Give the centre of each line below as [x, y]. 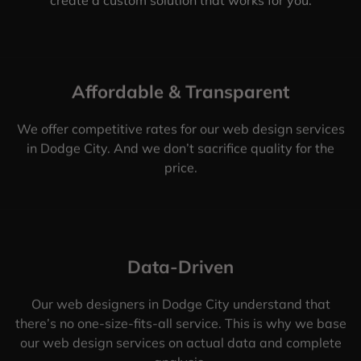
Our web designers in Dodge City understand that [180, 304]
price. [180, 167]
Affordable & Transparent [180, 91]
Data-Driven [180, 267]
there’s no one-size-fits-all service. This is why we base [180, 324]
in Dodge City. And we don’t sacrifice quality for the [180, 148]
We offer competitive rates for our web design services [180, 129]
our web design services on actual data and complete [180, 343]
